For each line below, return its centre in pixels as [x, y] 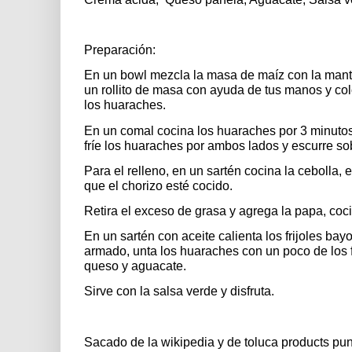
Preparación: [120, 50]
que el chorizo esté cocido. [158, 185]
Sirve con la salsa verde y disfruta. [179, 291]
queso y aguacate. [135, 266]
